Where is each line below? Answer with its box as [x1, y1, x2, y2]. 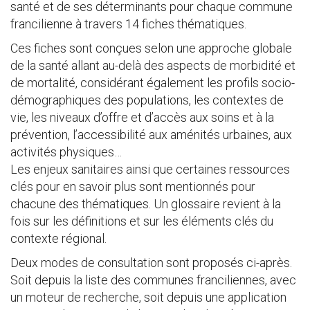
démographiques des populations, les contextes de [10, 93, 284, 107]
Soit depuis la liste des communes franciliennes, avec [10, 273, 296, 287]
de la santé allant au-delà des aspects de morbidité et [10, 58, 295, 73]
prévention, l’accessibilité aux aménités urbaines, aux [10, 127, 292, 142]
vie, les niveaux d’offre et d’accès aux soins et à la [10, 110, 274, 125]
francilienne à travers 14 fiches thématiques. [10, 17, 246, 31]
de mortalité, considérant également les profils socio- [10, 75, 295, 90]
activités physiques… [10, 145, 122, 159]
